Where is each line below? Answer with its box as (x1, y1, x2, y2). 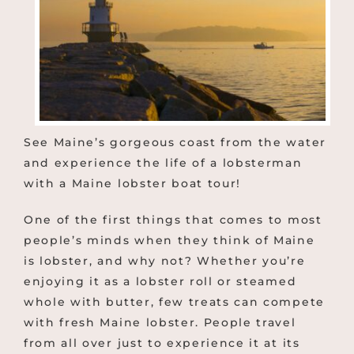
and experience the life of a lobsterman (24, 155, 303, 170)
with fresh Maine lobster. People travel (24, 314, 296, 330)
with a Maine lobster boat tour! (24, 175, 242, 190)
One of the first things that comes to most (24, 212, 322, 227)
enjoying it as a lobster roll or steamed (24, 273, 297, 288)
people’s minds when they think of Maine (24, 232, 315, 247)
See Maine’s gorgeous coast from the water (24, 134, 326, 149)
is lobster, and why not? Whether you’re (24, 253, 306, 268)
